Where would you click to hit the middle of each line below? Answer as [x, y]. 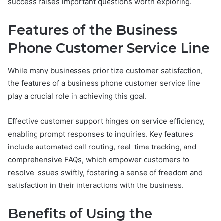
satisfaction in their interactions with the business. [96, 185]
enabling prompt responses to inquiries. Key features [101, 134]
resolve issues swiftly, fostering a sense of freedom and [105, 172]
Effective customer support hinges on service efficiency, [106, 121]
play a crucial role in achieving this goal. [77, 96]
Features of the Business [92, 30]
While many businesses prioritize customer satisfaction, [105, 70]
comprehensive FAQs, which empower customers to [99, 159]
